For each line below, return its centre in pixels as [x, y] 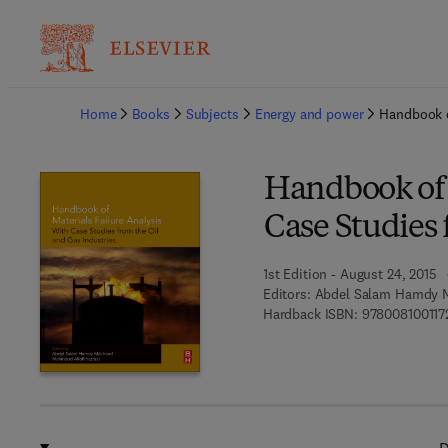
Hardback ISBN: [310, 314]
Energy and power [309, 114]
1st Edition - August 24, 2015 [349, 274]
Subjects [212, 114]
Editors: [286, 294]
